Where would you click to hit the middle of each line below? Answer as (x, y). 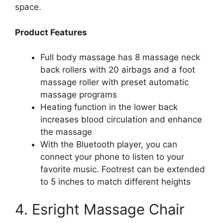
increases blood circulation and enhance (121, 120)
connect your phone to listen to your (112, 157)
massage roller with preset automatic (114, 82)
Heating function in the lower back (109, 107)
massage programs (79, 95)
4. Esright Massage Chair (100, 209)
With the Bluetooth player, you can (109, 145)
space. (28, 7)
